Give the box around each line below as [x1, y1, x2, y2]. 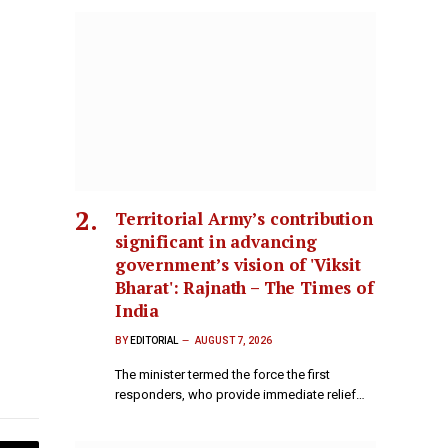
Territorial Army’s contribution [115, 207, 373, 231]
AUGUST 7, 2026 [195, 335, 272, 347]
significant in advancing [115, 230, 317, 254]
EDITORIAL [130, 335, 178, 347]
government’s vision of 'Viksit [115, 253, 361, 277]
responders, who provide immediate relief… [115, 387, 365, 403]
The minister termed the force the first [115, 367, 330, 383]
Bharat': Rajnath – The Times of [115, 276, 374, 300]
